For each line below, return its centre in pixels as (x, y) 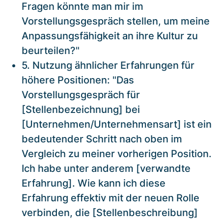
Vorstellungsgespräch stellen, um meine (116, 21)
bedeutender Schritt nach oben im (102, 139)
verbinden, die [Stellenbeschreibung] (110, 212)
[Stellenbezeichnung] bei (81, 109)
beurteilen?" (51, 50)
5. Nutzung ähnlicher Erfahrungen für (108, 65)
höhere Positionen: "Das (78, 80)
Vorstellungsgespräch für (81, 95)
